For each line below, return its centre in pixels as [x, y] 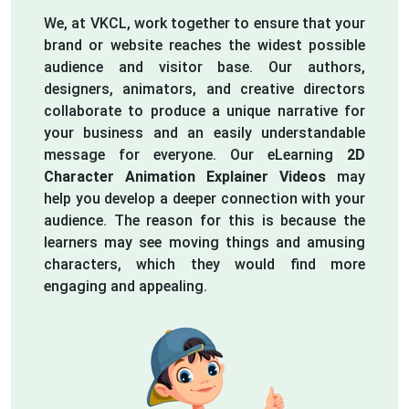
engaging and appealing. [126, 286]
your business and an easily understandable [204, 132]
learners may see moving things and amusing [204, 242]
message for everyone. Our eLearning [195, 154]
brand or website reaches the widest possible [204, 45]
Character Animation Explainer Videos [185, 176]
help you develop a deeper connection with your [204, 198]
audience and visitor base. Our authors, [204, 67]
